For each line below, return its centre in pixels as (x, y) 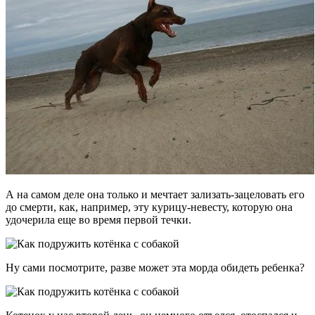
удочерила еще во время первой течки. (98, 219)
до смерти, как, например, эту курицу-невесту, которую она (149, 207)
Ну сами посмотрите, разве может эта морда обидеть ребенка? (155, 267)
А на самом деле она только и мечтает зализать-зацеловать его (155, 194)
